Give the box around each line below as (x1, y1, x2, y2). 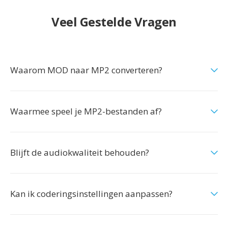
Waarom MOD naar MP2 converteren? (10, 64, 162, 76)
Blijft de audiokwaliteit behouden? (10, 147, 149, 158)
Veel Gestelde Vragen (51, 13, 177, 30)
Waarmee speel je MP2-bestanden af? (10, 105, 162, 117)
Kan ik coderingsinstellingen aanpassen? (10, 188, 173, 199)
